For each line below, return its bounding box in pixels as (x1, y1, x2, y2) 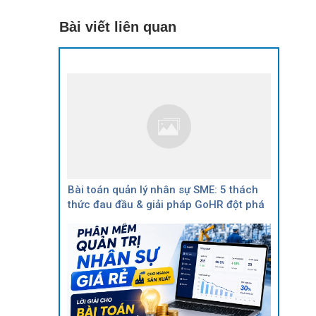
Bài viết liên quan (59, 18, 176, 35)
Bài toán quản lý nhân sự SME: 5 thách (68, 183, 258, 196)
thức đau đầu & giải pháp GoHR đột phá (68, 197, 265, 211)
